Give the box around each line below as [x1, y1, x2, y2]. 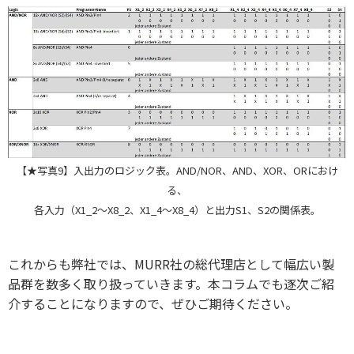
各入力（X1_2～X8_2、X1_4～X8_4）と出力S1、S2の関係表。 [33, 202, 321, 218]
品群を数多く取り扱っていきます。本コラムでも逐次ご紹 [8, 274, 334, 294]
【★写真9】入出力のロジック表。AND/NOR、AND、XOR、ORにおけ [16, 163, 338, 179]
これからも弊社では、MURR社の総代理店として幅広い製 [8, 254, 334, 274]
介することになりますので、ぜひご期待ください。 [8, 294, 298, 314]
